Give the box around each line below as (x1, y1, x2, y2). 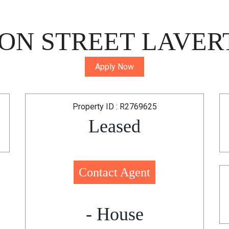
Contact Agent (79, 166, 150, 179)
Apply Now (95, 62, 134, 72)
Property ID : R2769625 (72, 102, 157, 111)
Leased (88, 116, 141, 136)
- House (85, 204, 144, 224)
